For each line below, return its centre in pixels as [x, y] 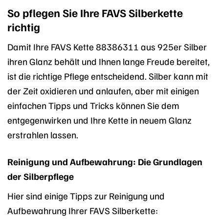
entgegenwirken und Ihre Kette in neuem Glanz [99, 120]
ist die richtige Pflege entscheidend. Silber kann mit [108, 76]
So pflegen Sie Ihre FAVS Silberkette [95, 12]
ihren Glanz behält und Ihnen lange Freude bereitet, [109, 61]
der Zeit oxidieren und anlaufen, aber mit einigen [103, 91]
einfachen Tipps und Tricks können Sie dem [93, 105]
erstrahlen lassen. [43, 135]
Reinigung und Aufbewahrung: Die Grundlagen [105, 162]
